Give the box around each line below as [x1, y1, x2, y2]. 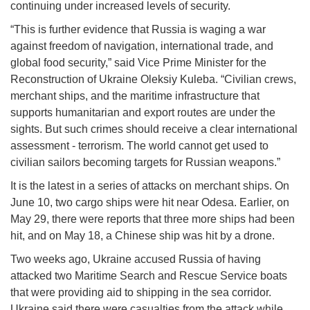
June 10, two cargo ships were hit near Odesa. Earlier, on [10, 197, 289, 209]
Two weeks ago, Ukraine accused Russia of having [10, 253, 261, 266]
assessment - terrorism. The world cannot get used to [10, 140, 268, 152]
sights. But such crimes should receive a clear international [10, 123, 298, 136]
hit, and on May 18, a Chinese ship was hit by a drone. [10, 230, 277, 242]
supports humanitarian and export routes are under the [10, 107, 275, 119]
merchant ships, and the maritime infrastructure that [10, 90, 259, 102]
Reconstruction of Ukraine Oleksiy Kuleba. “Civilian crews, [10, 73, 296, 86]
